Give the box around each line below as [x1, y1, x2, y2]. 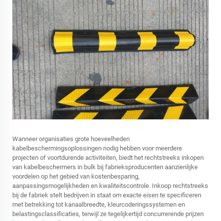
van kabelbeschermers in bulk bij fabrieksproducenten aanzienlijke [12, 163, 198, 171]
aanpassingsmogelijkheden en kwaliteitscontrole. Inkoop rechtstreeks [12, 182, 208, 189]
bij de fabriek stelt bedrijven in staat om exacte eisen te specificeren [12, 191, 201, 199]
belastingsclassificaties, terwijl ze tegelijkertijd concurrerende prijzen [12, 210, 204, 218]
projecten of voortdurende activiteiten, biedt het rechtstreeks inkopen [12, 153, 204, 161]
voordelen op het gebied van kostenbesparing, [12, 172, 140, 180]
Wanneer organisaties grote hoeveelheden [12, 135, 130, 143]
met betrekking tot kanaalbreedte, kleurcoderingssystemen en [12, 200, 185, 208]
